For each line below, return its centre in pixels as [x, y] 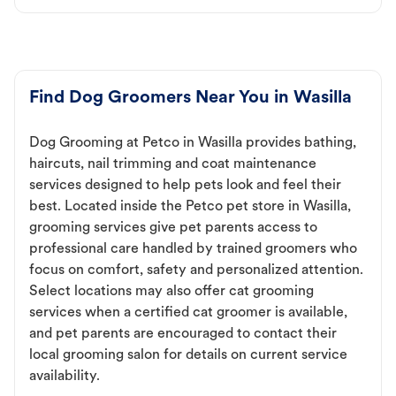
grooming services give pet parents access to [173, 228]
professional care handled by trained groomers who [193, 249]
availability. [65, 376]
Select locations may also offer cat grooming [171, 291]
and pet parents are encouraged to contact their [183, 334]
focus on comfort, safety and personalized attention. [196, 270]
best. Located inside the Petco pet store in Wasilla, [190, 206]
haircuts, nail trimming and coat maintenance [173, 164]
